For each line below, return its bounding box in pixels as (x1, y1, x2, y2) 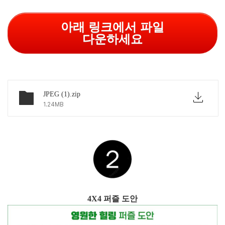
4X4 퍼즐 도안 (87, 194, 138, 203)
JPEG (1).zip (43, 90, 80, 98)
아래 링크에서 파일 (61, 20, 164, 34)
